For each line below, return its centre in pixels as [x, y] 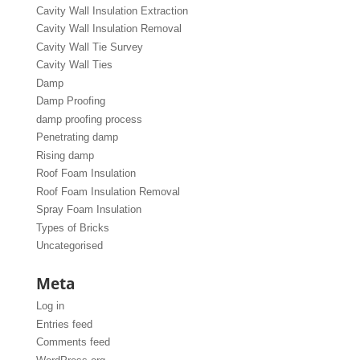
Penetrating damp [77, 137]
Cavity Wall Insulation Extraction [112, 10]
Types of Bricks [72, 227]
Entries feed [64, 324]
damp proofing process [89, 119]
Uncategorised [69, 246]
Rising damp [65, 155]
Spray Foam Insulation [88, 210]
